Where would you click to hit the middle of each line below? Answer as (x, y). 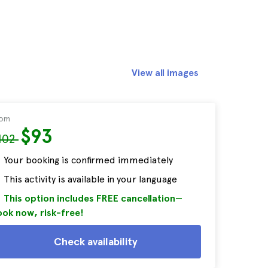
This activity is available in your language (90, 179)
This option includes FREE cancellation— (93, 198)
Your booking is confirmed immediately (88, 160)
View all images (165, 73)
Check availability (96, 241)
